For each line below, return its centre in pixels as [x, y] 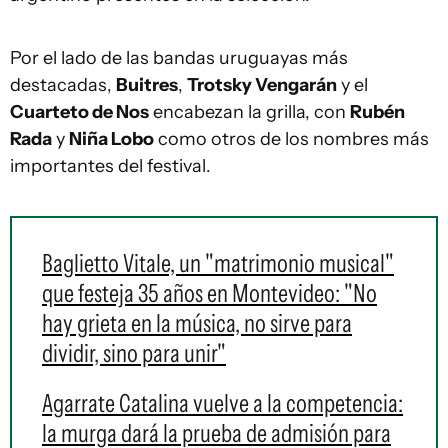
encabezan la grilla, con [249, 112]
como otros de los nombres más [291, 139]
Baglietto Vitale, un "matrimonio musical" [218, 263]
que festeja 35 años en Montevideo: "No [209, 293]
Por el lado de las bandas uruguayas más [179, 58]
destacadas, [63, 85]
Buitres [147, 85]
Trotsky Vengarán [262, 85]
